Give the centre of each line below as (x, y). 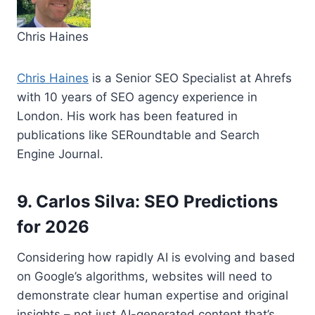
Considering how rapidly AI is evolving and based (156, 257)
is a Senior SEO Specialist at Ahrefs (190, 78)
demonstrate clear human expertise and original (153, 295)
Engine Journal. (60, 154)
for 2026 (53, 226)
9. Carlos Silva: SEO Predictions (147, 201)
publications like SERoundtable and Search (138, 135)
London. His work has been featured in (127, 116)
